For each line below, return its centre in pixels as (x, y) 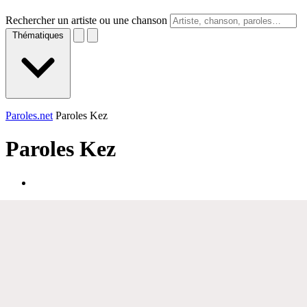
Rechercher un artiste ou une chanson (86, 20)
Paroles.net (29, 115)
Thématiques (38, 35)
